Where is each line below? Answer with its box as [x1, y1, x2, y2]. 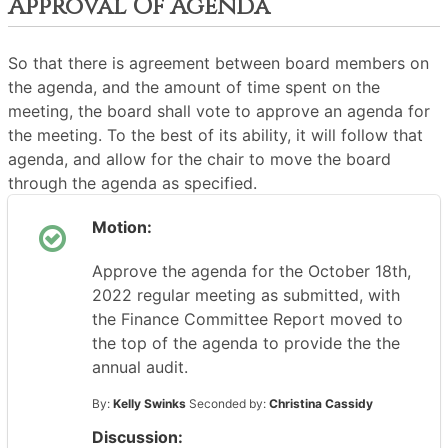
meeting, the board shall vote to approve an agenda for [8, 101, 430, 121]
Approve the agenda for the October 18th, [92, 261, 411, 281]
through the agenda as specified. [8, 173, 257, 193]
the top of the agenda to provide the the [92, 333, 400, 353]
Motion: [92, 217, 152, 237]
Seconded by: [186, 396, 269, 411]
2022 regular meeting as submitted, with [92, 285, 400, 305]
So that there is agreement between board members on [8, 53, 429, 73]
